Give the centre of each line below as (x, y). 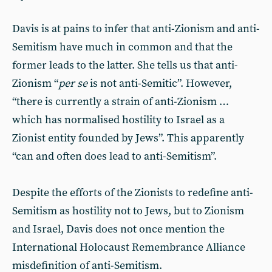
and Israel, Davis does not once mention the (118, 229)
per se (73, 83)
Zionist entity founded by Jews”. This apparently (128, 138)
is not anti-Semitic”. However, (160, 83)
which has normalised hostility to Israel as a (118, 120)
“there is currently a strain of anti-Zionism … (121, 101)
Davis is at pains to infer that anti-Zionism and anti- (136, 29)
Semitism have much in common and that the (122, 47)
